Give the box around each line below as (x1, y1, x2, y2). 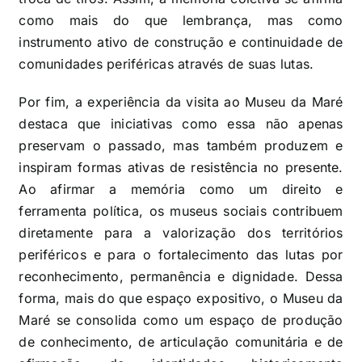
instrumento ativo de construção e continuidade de (19, 33, 343, 50)
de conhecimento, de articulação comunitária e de (19, 333, 343, 350)
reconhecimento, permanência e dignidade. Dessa (19, 267, 343, 284)
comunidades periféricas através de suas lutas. (19, 55, 314, 72)
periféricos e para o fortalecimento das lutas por (19, 246, 343, 263)
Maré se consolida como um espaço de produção (19, 311, 343, 328)
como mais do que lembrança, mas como (19, 11, 343, 28)
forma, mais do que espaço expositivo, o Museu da (19, 289, 343, 306)
